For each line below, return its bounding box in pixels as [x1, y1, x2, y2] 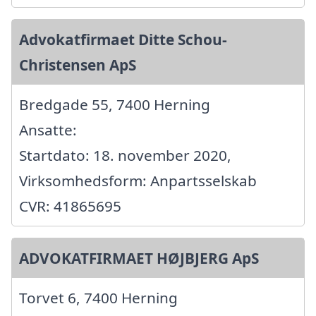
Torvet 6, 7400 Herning [19, 287, 178, 308]
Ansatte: [19, 119, 77, 140]
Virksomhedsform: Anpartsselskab [19, 170, 257, 190]
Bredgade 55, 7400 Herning [19, 94, 210, 114]
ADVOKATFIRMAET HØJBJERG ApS [19, 248, 259, 268]
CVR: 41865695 [19, 195, 121, 216]
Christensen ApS [19, 54, 136, 75]
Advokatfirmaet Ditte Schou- [19, 29, 227, 49]
